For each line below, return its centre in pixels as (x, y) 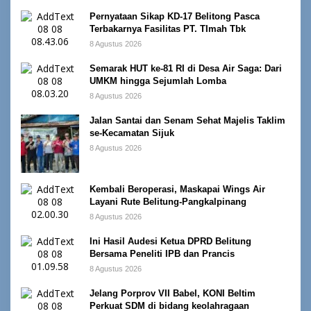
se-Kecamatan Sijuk (132, 133)
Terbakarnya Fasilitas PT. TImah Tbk (168, 29)
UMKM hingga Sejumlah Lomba (158, 81)
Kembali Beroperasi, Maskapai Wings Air (177, 190)
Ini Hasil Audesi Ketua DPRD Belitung (170, 242)
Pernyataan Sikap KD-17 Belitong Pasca (175, 17)
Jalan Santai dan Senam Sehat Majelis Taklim (187, 121)
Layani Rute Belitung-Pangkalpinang (168, 202)
